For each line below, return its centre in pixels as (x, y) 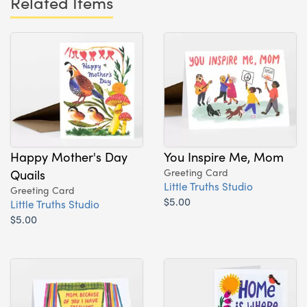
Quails (28, 174)
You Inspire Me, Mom (224, 156)
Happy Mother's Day (69, 156)
